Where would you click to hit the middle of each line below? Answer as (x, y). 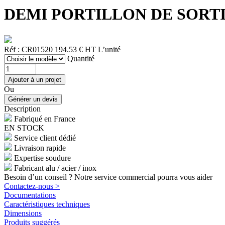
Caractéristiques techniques (47, 204)
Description (22, 108)
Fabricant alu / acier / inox (55, 168)
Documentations (30, 195)
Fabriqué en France (45, 119)
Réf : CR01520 (28, 49)
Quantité (81, 58)
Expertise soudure (42, 158)
